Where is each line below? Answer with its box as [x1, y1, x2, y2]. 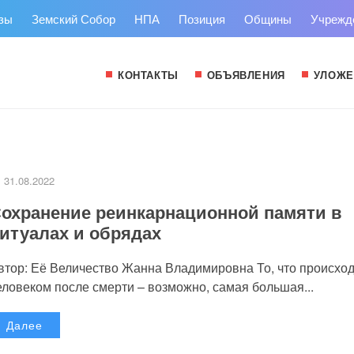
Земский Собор [32, 10, 115, 27]
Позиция [179, 10, 225, 27]
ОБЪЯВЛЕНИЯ [206, 67, 285, 82]
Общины [244, 10, 292, 27]
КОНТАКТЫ [117, 67, 179, 82]
